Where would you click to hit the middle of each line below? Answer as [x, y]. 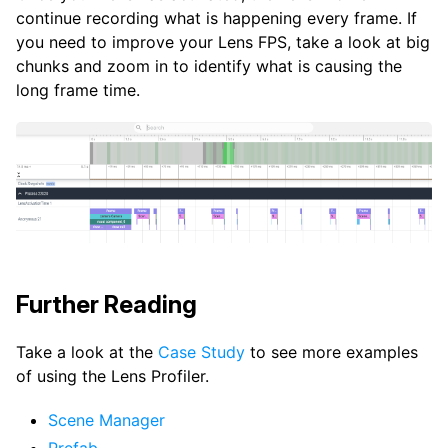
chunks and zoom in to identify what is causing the [209, 65]
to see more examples [331, 352]
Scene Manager [106, 420]
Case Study [201, 352]
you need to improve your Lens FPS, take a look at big [223, 41]
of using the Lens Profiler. [112, 376]
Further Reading [106, 305]
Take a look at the [87, 352]
